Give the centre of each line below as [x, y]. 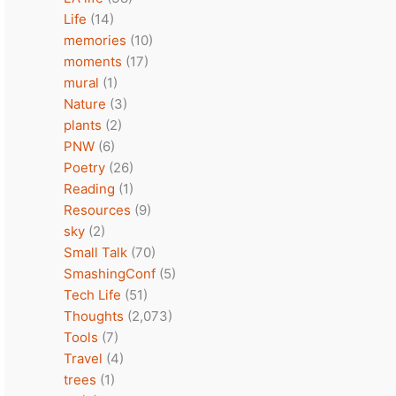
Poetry [84, 168]
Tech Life [92, 295]
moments [93, 61]
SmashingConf [110, 274]
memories [95, 40]
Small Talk [95, 252]
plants [83, 125]
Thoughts [94, 316]
